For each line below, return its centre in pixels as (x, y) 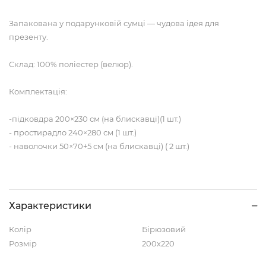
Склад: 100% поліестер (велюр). (71, 64)
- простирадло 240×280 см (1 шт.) (73, 133)
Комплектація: (38, 92)
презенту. (28, 37)
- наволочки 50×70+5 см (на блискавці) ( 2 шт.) (99, 146)
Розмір (23, 244)
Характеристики (50, 206)
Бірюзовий (164, 229)
